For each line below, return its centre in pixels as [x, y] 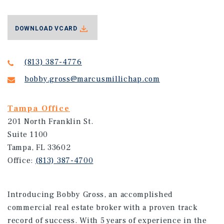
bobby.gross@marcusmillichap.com [92, 79]
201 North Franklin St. [50, 121]
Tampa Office [39, 108]
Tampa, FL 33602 [39, 147]
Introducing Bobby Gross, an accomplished [90, 194]
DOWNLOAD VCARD [46, 28]
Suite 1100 [28, 134]
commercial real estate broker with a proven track [102, 207]
